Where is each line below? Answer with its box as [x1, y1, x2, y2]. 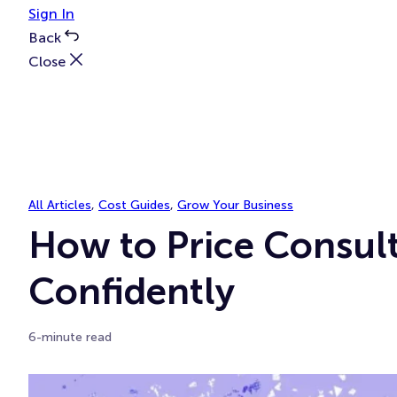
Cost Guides [98, 198, 170, 214]
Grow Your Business [177, 198, 293, 214]
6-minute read [28, 330, 112, 346]
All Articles [28, 198, 91, 214]
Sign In [28, 5, 74, 22]
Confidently [28, 269, 235, 315]
